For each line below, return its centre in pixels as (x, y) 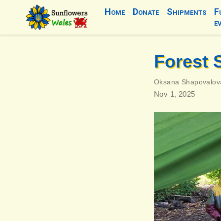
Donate (146, 12)
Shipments (186, 12)
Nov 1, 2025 (175, 94)
